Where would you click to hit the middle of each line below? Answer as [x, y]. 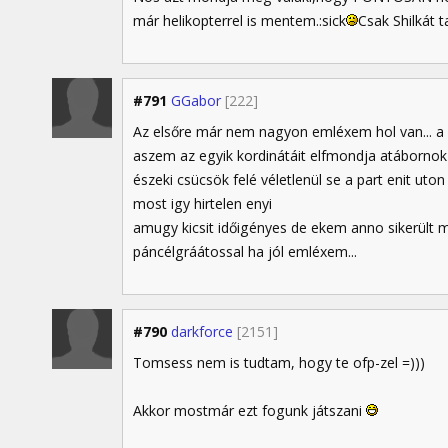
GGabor [196, 100]
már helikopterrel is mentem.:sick [239, 20]
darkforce [202, 331]
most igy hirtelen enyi [202, 203]
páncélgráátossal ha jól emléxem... [245, 251]
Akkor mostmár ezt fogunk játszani [249, 410]
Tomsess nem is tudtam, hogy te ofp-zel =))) [279, 362]
